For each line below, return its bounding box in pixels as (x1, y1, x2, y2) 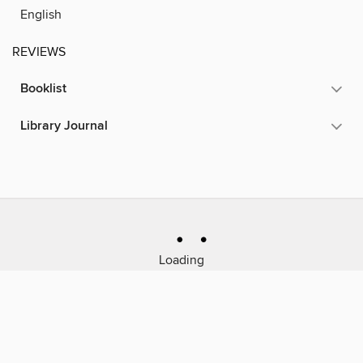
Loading (159, 251, 204, 268)
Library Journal (20, 117, 108, 135)
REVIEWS (12, 43, 66, 60)
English (20, 6, 62, 23)
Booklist (20, 79, 66, 97)
